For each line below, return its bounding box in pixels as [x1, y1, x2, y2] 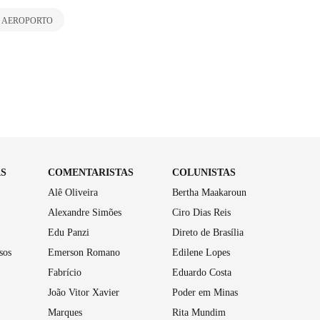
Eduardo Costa [172, 266, 232, 278]
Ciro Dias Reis [172, 206, 231, 218]
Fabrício [47, 266, 81, 278]
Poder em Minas [172, 286, 239, 298]
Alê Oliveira [47, 186, 98, 198]
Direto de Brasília [172, 226, 244, 238]
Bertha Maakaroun [172, 186, 247, 198]
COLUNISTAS [172, 166, 236, 178]
